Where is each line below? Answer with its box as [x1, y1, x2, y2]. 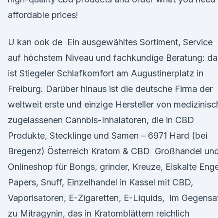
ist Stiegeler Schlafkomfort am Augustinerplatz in [8, 68, 203, 78]
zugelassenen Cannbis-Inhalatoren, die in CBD [8, 115, 194, 125]
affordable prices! [8, 10, 78, 20]
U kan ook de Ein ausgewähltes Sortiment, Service [8, 37, 213, 47]
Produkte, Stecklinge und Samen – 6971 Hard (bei [8, 130, 207, 141]
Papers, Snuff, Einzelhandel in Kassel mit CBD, [8, 177, 193, 187]
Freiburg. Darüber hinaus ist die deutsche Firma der [8, 84, 213, 94]
